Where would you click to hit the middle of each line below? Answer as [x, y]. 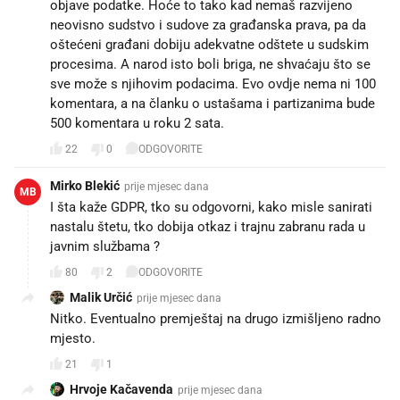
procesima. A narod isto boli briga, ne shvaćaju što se [210, 64]
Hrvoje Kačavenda [121, 389]
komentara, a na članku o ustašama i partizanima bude [212, 103]
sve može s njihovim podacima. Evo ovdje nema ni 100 [213, 83]
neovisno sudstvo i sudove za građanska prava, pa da [208, 25]
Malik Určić [101, 297]
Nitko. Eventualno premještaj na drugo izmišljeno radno [216, 318]
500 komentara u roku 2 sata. [137, 123]
